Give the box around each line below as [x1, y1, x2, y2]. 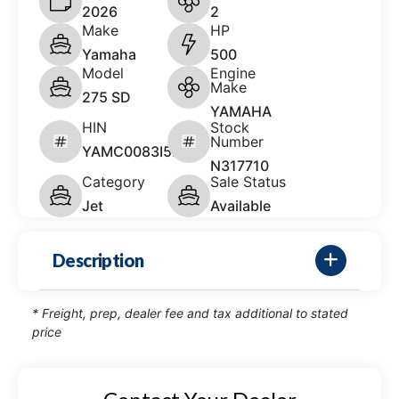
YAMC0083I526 [82, 142, 190, 160]
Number [210, 132, 264, 151]
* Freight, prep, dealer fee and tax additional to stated [32, 305, 348, 321]
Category [82, 172, 145, 191]
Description [53, 249, 144, 272]
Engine [210, 63, 256, 82]
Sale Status [210, 172, 286, 191]
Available [210, 196, 271, 215]
